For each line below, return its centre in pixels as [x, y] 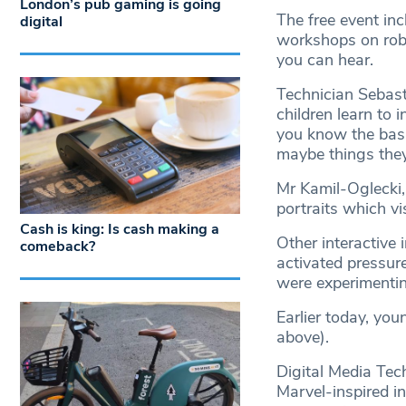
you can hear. [324, 60]
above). [302, 338]
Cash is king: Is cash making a [120, 230]
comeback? [58, 247]
